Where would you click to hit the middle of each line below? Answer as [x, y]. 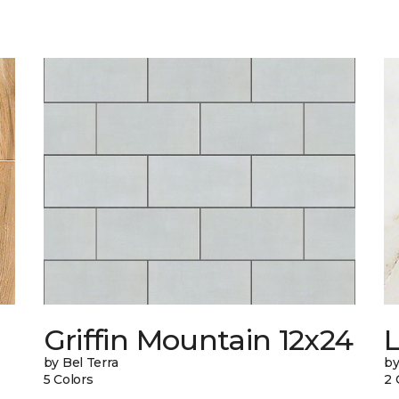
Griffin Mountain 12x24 [198, 340]
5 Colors [68, 380]
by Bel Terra [81, 363]
